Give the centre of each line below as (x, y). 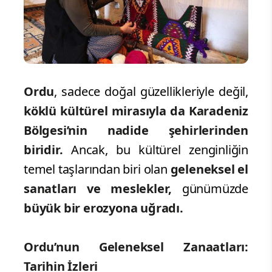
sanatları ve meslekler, (103, 188)
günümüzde (215, 188)
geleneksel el (208, 169)
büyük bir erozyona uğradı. (104, 208)
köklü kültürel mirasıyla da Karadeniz (136, 110)
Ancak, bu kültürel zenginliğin (159, 149)
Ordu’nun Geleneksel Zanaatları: (136, 246)
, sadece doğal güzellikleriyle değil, (151, 91)
